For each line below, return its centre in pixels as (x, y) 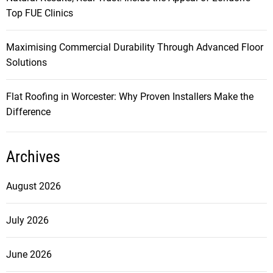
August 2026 (34, 186)
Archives (33, 156)
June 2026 (29, 254)
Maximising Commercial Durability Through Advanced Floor (135, 47)
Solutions (27, 62)
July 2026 (27, 220)
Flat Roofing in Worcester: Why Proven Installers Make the (130, 96)
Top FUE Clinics (40, 13)
